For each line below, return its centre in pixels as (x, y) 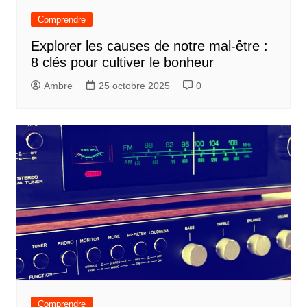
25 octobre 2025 (134, 86)
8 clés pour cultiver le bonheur (122, 63)
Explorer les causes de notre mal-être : (149, 46)
